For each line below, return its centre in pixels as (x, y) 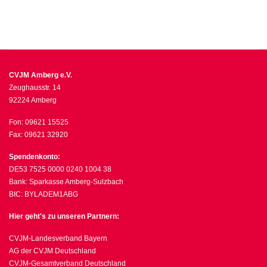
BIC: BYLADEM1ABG (44, 194)
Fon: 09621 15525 (39, 122)
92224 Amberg (33, 100)
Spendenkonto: (35, 157)
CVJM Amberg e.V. (41, 75)
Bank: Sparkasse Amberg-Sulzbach (66, 182)
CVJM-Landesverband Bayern (58, 238)
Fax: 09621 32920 (38, 135)
